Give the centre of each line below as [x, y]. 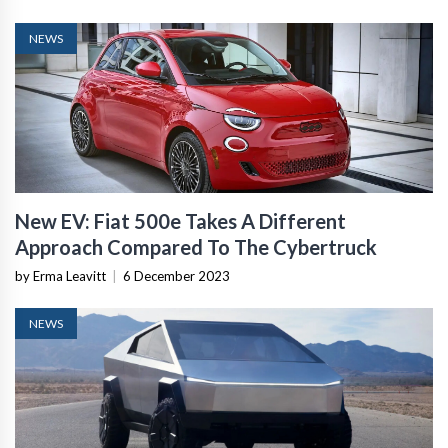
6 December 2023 [176, 275]
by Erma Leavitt [60, 275]
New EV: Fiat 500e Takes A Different [180, 220]
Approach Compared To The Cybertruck [196, 246]
